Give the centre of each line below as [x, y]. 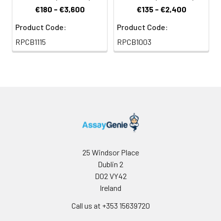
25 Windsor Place [110, 152]
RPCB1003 [134, 42]
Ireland [110, 188]
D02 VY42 [110, 176]
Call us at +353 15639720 [110, 205]
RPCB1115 [31, 42]
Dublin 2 [110, 164]
